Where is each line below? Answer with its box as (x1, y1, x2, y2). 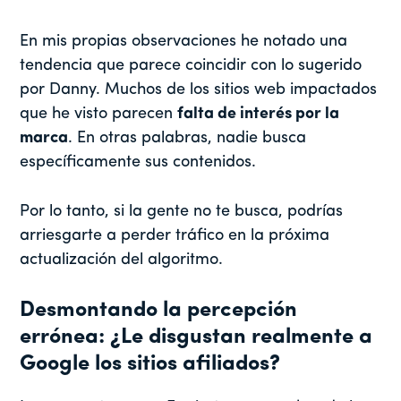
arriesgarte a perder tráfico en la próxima (20, 227, 330, 245)
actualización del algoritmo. (20, 252, 224, 269)
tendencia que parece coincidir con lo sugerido (20, 57, 363, 75)
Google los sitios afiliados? (20, 354, 281, 376)
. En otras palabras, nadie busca (68, 130, 307, 148)
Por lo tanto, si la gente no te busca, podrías (20, 203, 344, 221)
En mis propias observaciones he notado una (20, 33, 348, 51)
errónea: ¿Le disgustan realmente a (20, 327, 373, 349)
